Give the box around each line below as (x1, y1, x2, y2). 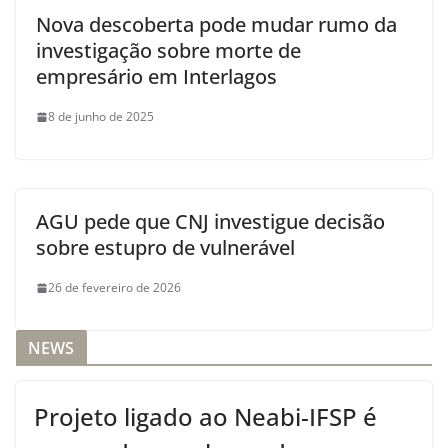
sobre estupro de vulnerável (36, 234, 295, 261)
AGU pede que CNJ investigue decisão (36, 208, 385, 235)
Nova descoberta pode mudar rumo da (36, 11, 397, 38)
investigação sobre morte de (36, 37, 301, 64)
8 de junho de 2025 (48, 108, 154, 125)
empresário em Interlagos (36, 63, 277, 90)
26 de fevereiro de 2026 (48, 279, 181, 296)
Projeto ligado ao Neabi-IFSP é (34, 400, 377, 433)
